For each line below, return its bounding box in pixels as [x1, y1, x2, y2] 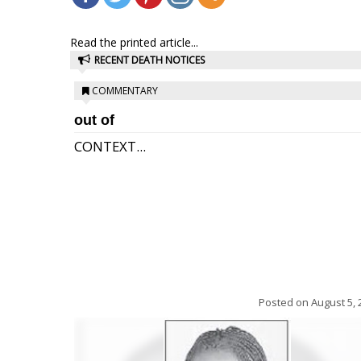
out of [74, 112, 114, 128]
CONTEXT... [74, 137, 146, 156]
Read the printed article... [70, 35, 198, 50]
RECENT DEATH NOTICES [94, 53, 205, 67]
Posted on [259, 295, 311, 309]
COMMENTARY [92, 84, 158, 98]
